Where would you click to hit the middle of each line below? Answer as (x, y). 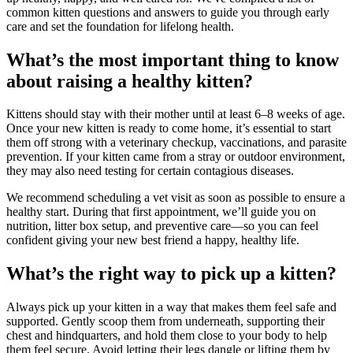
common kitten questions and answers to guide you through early (168, 12)
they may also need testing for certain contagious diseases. (150, 171)
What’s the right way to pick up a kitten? (171, 274)
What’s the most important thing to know (173, 59)
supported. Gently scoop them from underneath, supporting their (165, 321)
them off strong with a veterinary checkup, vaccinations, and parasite (176, 143)
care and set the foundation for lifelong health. (120, 26)
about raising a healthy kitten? (130, 81)
